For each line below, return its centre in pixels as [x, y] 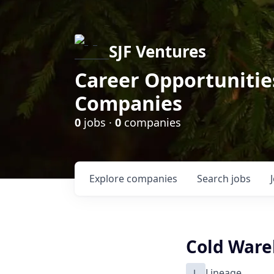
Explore [108, 179]
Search [214, 179]
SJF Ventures [157, 51]
